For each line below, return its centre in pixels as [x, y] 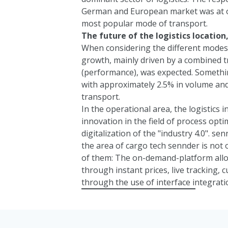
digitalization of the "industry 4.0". [147, 133]
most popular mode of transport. [145, 23]
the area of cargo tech [125, 145]
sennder [184, 145]
